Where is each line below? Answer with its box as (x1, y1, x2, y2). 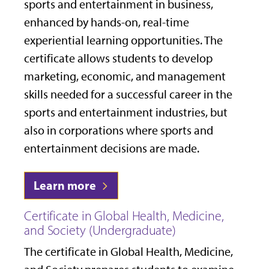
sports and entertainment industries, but (24, 105, 228, 120)
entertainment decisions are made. (24, 141, 199, 156)
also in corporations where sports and (24, 123, 213, 138)
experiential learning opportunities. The (24, 33, 223, 48)
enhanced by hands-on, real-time (24, 15, 189, 30)
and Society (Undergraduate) (24, 222, 177, 239)
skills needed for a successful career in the (24, 87, 232, 102)
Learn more (34, 178, 98, 193)
